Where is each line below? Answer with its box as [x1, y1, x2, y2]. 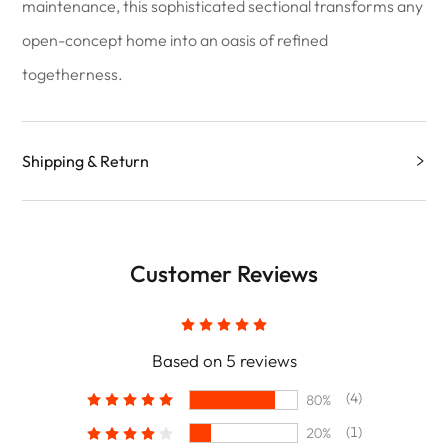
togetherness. [22, 64, 124, 84]
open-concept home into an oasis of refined [22, 30, 329, 50]
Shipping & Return [22, 151, 150, 171]
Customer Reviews [130, 259, 318, 288]
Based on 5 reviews [151, 350, 297, 371]
